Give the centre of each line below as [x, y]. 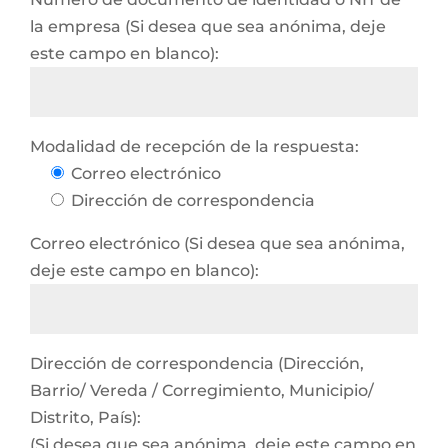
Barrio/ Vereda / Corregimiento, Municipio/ [202, 390]
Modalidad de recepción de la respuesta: [194, 146]
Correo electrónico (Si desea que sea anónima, [217, 243]
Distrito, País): [85, 417]
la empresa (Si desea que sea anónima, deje [208, 26]
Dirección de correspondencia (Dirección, [197, 363]
